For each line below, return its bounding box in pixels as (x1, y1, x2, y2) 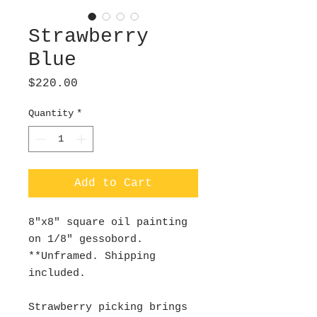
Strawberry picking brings (28, 301, 188, 313)
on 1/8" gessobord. (28, 234, 143, 246)
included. (28, 267, 86, 279)
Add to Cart (74, 177, 152, 190)
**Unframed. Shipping (28, 250, 156, 263)
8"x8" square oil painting (28, 217, 188, 229)
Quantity (28, 108, 74, 119)
